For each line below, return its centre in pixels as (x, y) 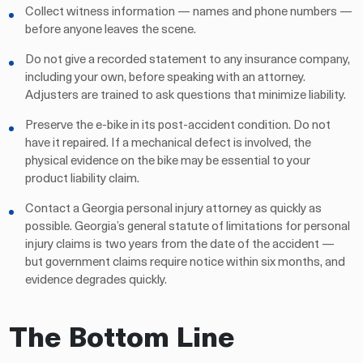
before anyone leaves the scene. (111, 30)
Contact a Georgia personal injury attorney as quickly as (174, 209)
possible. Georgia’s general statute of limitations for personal (188, 227)
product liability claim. (83, 179)
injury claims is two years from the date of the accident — (180, 245)
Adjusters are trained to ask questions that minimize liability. (186, 96)
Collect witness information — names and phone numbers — (189, 12)
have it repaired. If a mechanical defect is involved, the (169, 143)
